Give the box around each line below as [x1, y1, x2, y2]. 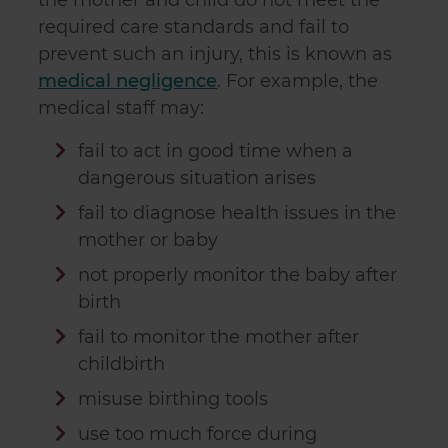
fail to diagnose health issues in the [77, 202, 396, 224]
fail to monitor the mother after [77, 326, 359, 348]
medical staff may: [38, 97, 204, 119]
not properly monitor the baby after [77, 264, 397, 286]
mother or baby [78, 229, 219, 251]
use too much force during [77, 423, 317, 445]
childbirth [78, 353, 166, 375]
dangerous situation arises [78, 167, 317, 189]
